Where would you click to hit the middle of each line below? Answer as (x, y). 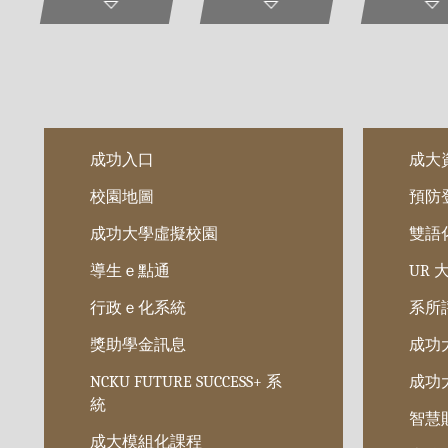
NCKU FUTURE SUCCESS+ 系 (186, 381)
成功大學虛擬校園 (154, 233)
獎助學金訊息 (138, 344)
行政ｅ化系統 (138, 307)
